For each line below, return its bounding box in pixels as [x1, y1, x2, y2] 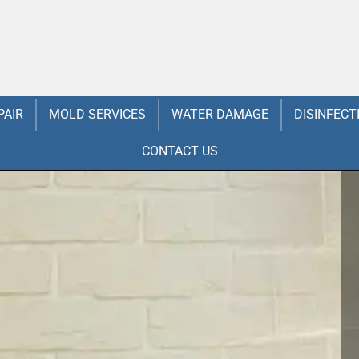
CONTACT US [141, 143, 218, 159]
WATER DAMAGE [171, 106, 268, 122]
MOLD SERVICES [49, 106, 146, 122]
